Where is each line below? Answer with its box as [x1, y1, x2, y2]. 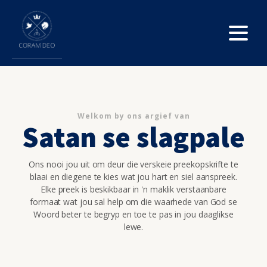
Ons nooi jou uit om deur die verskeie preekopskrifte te [29, 158, 238, 170]
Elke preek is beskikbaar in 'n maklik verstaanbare [41, 183, 226, 195]
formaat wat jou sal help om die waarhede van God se [30, 195, 237, 207]
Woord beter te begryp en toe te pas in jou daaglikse [33, 208, 234, 220]
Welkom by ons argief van [77, 110, 190, 121]
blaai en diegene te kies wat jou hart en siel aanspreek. [30, 170, 237, 182]
